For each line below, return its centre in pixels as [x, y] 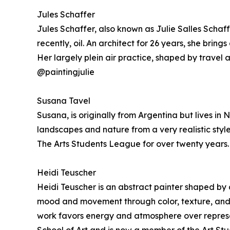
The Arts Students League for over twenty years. [133, 144]
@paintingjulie [66, 72]
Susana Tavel [64, 101]
